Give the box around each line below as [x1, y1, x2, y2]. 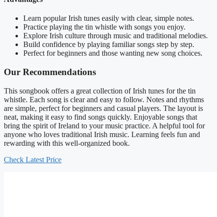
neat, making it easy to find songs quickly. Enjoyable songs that [4, 112, 197, 121]
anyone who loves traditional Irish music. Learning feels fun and [4, 130, 200, 139]
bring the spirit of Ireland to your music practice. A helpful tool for [4, 121, 205, 130]
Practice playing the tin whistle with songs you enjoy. [23, 23, 186, 31]
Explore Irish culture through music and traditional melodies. [23, 31, 208, 40]
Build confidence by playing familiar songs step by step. [23, 40, 194, 49]
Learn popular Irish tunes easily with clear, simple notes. [23, 14, 194, 23]
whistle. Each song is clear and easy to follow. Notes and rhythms [4, 95, 204, 104]
